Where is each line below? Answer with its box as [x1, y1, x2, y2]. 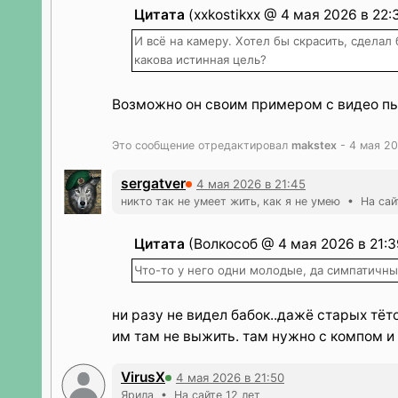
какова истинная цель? [134, 52, 267, 67]
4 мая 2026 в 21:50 [176, 370, 284, 385]
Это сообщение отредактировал [112, 139, 291, 152]
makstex [291, 139, 337, 152]
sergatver [121, 175, 186, 192]
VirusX [121, 369, 165, 386]
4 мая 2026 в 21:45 [196, 176, 306, 191]
